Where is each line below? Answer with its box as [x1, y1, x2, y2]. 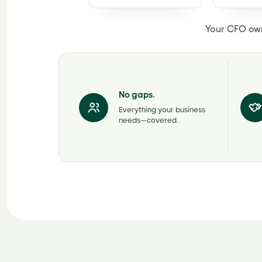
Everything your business [119, 105, 205, 114]
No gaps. [119, 89, 155, 100]
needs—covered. [119, 115, 178, 125]
